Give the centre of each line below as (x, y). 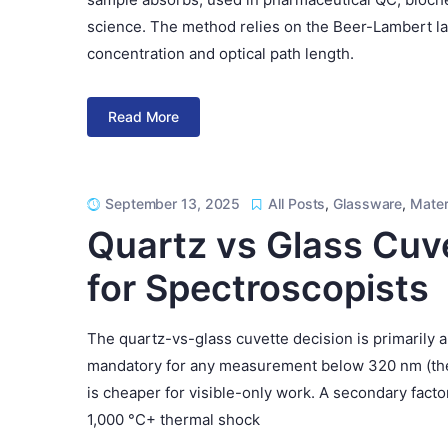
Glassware (368, 203)
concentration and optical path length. (220, 53)
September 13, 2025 (173, 203)
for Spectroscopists (258, 287)
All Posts (297, 203)
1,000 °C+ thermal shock (173, 419)
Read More (144, 117)
